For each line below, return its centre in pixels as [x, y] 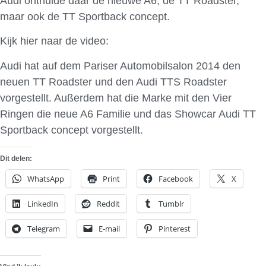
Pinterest [175, 228]
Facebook [176, 178]
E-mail [109, 228]
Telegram [44, 228]
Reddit [108, 203]
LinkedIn [43, 203]
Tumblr [171, 203]
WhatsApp [46, 178]
